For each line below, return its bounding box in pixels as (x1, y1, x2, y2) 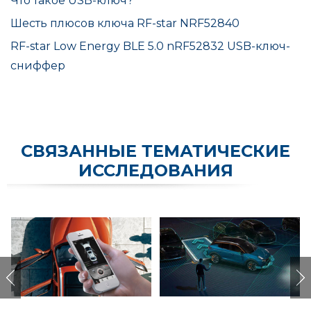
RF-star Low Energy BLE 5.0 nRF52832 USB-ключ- (10, 39, 290, 53)
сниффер (10, 58, 65, 72)
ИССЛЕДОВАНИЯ (78, 160, 233, 180)
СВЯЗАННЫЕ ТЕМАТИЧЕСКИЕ (21, 140, 290, 161)
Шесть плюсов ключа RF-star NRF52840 (10, 16, 239, 30)
